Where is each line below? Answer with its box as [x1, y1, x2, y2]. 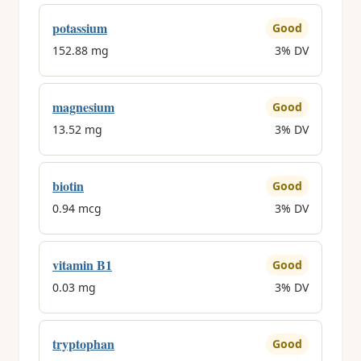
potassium [52, 19, 107, 37]
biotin [52, 176, 84, 195]
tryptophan [52, 334, 114, 353]
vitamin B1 [52, 255, 112, 274]
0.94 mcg [52, 201, 102, 216]
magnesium [52, 98, 114, 116]
